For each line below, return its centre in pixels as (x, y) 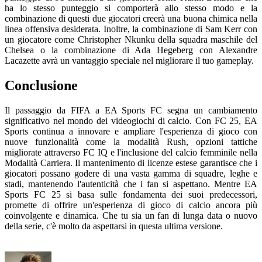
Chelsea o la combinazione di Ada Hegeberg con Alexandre (131, 50)
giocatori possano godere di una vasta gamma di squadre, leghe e (131, 173)
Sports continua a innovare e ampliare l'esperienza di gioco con (131, 131)
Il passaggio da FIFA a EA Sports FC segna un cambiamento (131, 110)
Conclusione (41, 85)
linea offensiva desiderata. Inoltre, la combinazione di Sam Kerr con (131, 29)
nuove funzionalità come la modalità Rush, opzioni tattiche (131, 142)
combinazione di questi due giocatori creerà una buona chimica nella (131, 19)
